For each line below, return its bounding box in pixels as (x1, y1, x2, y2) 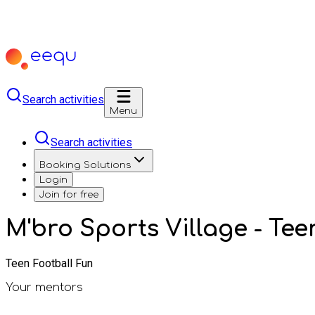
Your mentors (6, 281, 83, 294)
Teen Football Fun (6, 256, 93, 270)
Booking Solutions (39, 160, 131, 170)
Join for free (39, 189, 98, 200)
